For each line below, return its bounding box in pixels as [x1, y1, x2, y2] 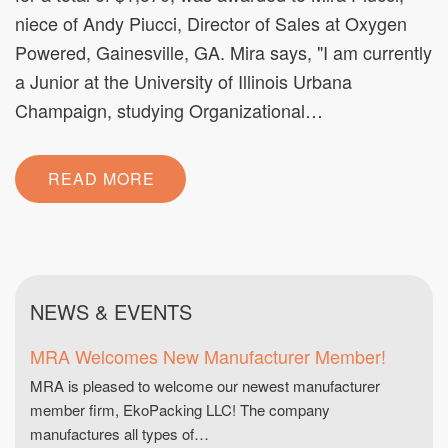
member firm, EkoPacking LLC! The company [30, 399, 330, 420]
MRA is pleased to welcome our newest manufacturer [30, 375, 380, 396]
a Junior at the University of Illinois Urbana [15, 68, 352, 94]
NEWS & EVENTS [30, 297, 192, 326]
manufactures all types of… [30, 423, 209, 444]
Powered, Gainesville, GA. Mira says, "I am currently [15, 39, 432, 65]
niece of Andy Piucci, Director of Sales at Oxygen [15, 10, 407, 36]
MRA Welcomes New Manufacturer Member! [30, 343, 386, 369]
